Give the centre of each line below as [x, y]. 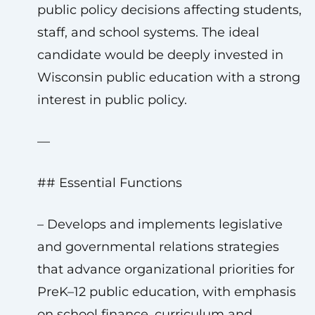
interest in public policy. [112, 100]
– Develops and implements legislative [160, 224]
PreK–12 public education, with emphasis [166, 292]
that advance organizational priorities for [166, 269]
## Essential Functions [109, 183]
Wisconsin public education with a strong [168, 77]
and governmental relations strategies [158, 247]
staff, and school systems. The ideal [148, 32]
